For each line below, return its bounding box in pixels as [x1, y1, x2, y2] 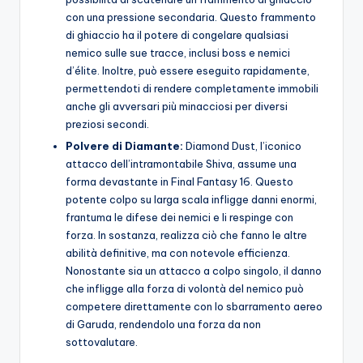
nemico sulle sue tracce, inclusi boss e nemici [66, 45, 290, 59]
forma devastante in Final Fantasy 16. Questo [66, 175, 293, 189]
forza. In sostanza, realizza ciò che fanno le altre [66, 228, 307, 242]
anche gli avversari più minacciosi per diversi [66, 99, 288, 113]
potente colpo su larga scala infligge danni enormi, [66, 193, 317, 207]
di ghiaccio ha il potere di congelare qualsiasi [66, 28, 288, 41]
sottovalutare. [66, 335, 138, 349]
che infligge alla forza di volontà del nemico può [66, 282, 304, 296]
